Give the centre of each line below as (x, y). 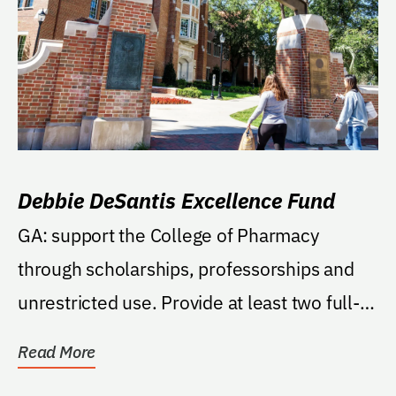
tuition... (51, 335)
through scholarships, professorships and (186, 268)
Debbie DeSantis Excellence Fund (176, 200)
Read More (57, 351)
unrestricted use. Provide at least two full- (90, 302)
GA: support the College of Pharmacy (168, 235)
